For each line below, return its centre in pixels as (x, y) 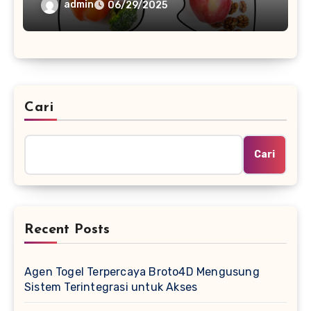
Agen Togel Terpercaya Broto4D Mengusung (142, 271)
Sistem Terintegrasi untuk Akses (111, 287)
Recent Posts (67, 229)
